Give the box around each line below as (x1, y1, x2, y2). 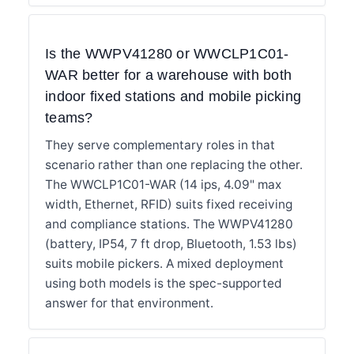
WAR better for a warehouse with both (45, 66, 292, 83)
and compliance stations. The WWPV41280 (45, 216, 293, 232)
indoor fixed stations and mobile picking (45, 88, 301, 104)
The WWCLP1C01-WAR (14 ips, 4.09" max (45, 176, 281, 192)
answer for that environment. (45, 295, 213, 311)
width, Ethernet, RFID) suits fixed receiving (45, 196, 292, 212)
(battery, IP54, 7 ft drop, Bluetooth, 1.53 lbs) (45, 235, 297, 251)
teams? (45, 109, 93, 126)
